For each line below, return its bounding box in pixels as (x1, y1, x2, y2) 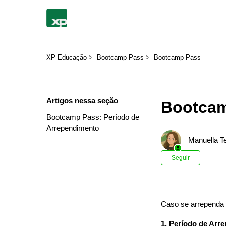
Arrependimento (46, 124, 99, 132)
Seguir (172, 154, 190, 162)
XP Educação (46, 53, 87, 61)
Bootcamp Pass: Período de (46, 112, 139, 121)
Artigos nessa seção (46, 96, 118, 105)
